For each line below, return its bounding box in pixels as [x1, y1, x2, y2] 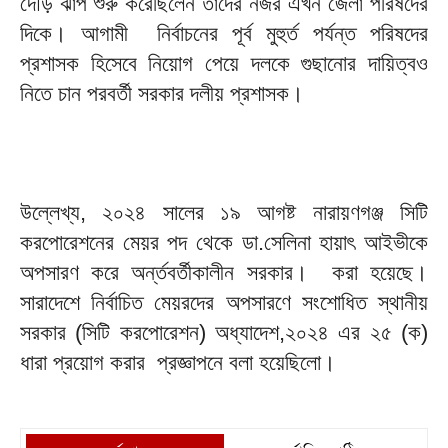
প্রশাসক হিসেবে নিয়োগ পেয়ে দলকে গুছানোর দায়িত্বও [20, 51, 428, 77]
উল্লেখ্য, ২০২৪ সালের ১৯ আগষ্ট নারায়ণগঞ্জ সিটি [20, 200, 428, 226]
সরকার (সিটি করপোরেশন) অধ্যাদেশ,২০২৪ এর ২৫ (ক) [20, 320, 428, 346]
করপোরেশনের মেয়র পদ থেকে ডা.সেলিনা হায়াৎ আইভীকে [20, 230, 428, 256]
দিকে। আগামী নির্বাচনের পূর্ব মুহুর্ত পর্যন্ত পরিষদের [20, 21, 428, 47]
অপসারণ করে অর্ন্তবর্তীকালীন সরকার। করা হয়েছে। [20, 260, 428, 286]
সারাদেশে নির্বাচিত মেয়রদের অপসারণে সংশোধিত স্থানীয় [20, 290, 428, 316]
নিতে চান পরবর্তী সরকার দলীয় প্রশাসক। [20, 81, 304, 107]
